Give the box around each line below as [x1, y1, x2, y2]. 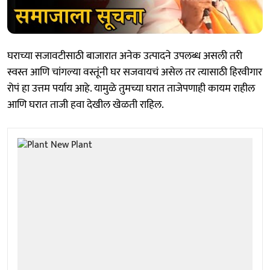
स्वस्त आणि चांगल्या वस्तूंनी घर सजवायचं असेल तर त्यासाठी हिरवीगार [7, 63, 262, 81]
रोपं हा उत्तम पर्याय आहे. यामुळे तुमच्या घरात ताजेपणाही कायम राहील [7, 80, 255, 98]
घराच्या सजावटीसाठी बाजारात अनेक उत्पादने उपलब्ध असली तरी [7, 47, 242, 65]
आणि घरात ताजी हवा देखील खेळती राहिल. [7, 96, 164, 114]
